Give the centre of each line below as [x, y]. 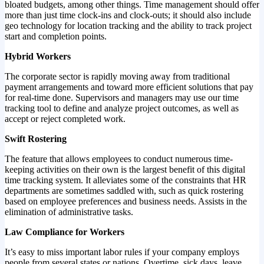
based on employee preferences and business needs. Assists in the [126, 201]
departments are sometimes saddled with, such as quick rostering [124, 190]
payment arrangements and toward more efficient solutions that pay [129, 87]
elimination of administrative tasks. [69, 212]
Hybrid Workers [38, 56]
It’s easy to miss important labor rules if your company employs [122, 252]
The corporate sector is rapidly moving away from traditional [117, 76]
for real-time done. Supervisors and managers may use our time [122, 97]
